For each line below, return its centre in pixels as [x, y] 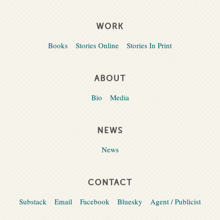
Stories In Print [149, 45]
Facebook [95, 202]
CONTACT [110, 183]
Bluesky [130, 202]
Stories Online [97, 45]
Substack [33, 202]
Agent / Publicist [176, 202]
